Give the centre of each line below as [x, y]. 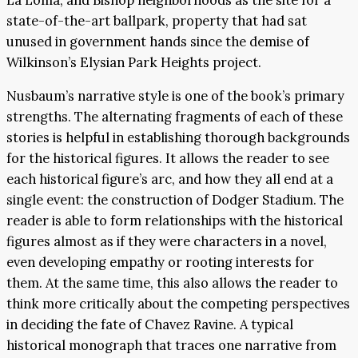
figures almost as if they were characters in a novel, [167, 242]
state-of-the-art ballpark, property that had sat [157, 20]
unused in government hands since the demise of [158, 41]
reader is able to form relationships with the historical [175, 221]
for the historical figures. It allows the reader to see [168, 159]
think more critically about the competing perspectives [178, 304]
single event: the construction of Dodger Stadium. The [175, 200]
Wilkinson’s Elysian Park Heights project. [134, 62]
